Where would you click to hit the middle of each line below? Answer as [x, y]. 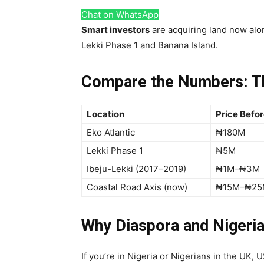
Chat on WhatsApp [120, 14]
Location [105, 114]
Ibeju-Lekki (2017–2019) [136, 169]
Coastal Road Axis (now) [137, 187]
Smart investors [115, 30]
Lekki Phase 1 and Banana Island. [150, 45]
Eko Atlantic [111, 132]
